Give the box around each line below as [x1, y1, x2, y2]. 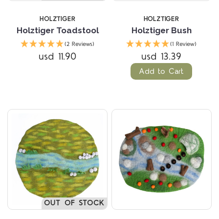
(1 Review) [170, 40, 197, 49]
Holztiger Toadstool [16, 25, 99, 36]
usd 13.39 [141, 50, 182, 64]
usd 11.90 [39, 50, 77, 64]
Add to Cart [139, 66, 184, 77]
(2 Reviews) [65, 40, 95, 49]
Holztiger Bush [131, 25, 192, 36]
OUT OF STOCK [44, 197, 105, 208]
